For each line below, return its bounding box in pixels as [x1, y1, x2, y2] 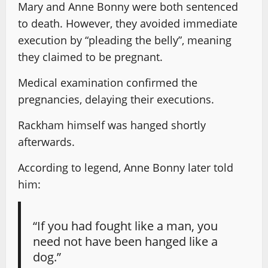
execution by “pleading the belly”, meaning [18, 32, 232, 47]
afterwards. [18, 134, 75, 149]
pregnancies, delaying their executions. [18, 92, 214, 106]
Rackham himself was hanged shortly [18, 117, 206, 132]
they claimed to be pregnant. [18, 49, 163, 64]
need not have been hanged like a [33, 232, 218, 249]
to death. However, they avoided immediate [18, 16, 237, 31]
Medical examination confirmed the [18, 75, 197, 90]
